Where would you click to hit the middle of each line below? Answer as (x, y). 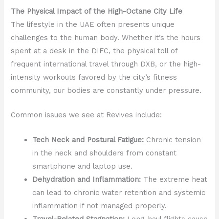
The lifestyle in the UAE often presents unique (93, 24)
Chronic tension (173, 140)
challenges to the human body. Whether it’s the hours (106, 37)
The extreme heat (174, 179)
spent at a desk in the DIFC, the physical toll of (94, 51)
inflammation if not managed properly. (100, 206)
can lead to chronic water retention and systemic (119, 192)
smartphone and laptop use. (83, 166)
